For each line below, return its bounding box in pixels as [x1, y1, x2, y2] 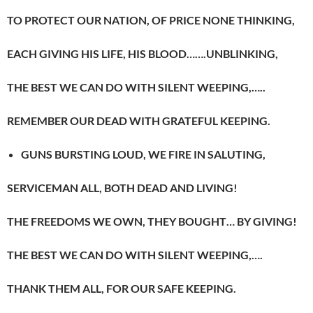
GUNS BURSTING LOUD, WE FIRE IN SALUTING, [21, 147, 265, 161]
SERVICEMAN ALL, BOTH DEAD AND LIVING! [7, 181, 238, 194]
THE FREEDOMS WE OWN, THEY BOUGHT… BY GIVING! [7, 214, 297, 228]
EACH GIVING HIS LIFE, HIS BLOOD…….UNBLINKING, [7, 47, 278, 60]
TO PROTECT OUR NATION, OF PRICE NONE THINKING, [7, 13, 295, 27]
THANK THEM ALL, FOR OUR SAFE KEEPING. [7, 282, 236, 295]
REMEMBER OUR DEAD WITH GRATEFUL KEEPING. [7, 114, 270, 127]
